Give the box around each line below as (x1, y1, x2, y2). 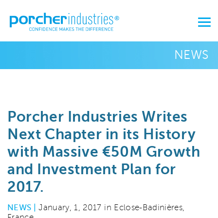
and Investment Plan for (7, 161, 176, 178)
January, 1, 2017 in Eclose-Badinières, (36, 203, 185, 212)
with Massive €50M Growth (7, 144, 200, 160)
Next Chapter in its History (7, 126, 196, 143)
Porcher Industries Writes (7, 109, 188, 125)
